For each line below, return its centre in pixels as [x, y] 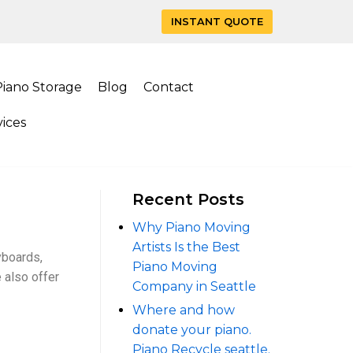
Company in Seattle [194, 286]
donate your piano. [192, 330]
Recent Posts [188, 199]
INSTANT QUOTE [217, 22]
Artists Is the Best [186, 247]
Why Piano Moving [191, 227]
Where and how [184, 310]
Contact [169, 87]
